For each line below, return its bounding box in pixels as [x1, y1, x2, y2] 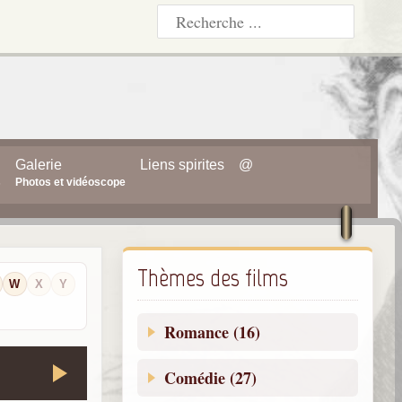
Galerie [14, 157, 62, 172]
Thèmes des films [136, 263, 288, 293]
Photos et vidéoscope [14, 176, 126, 188]
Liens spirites [139, 157, 224, 172]
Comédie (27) [163, 366, 257, 390]
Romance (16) [163, 320, 260, 345]
